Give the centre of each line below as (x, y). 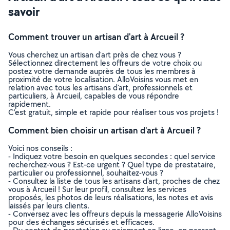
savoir (24, 11)
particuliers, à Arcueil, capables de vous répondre (94, 96)
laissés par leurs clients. (49, 206)
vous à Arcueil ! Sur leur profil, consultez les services (97, 189)
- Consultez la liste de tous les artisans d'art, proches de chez (114, 181)
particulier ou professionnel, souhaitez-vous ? (86, 173)
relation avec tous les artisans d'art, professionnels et (100, 88)
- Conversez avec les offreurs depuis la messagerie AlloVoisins (115, 214)
